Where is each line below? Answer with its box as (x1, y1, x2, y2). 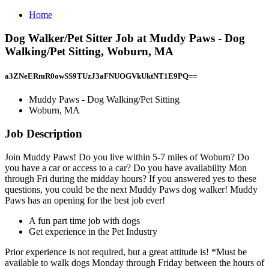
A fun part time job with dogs (29, 215, 140, 226)
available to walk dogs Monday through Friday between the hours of (5, 257, 264, 268)
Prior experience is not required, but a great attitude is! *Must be (5, 246, 247, 257)
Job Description (5, 127, 82, 140)
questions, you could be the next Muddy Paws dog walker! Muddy (5, 184, 258, 195)
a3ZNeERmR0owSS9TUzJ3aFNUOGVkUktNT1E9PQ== (5, 71, 197, 80)
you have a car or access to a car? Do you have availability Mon (5, 162, 247, 173)
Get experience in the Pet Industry (29, 226, 157, 237)
